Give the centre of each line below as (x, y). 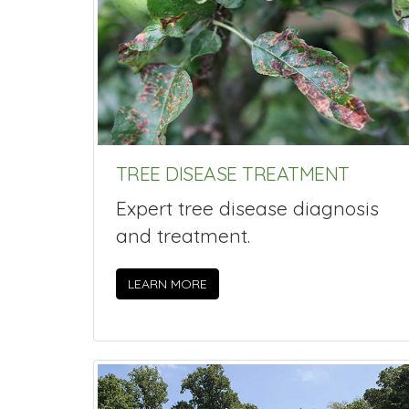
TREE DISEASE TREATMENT (233, 174)
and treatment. (183, 235)
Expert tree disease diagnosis (247, 208)
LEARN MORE (168, 284)
